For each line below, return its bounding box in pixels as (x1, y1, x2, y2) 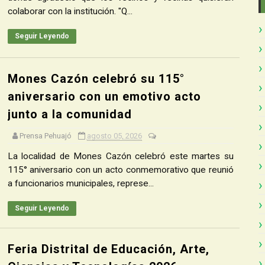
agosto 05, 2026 (86, 131, 142, 140)
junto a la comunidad (7, 107, 132, 121)
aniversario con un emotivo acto (7, 89, 201, 104)
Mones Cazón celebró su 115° (7, 72, 185, 86)
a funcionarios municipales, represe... (7, 178, 154, 189)
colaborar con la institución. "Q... (7, 6, 132, 17)
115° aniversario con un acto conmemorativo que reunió (7, 164, 234, 175)
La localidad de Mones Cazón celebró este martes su (7, 151, 234, 161)
